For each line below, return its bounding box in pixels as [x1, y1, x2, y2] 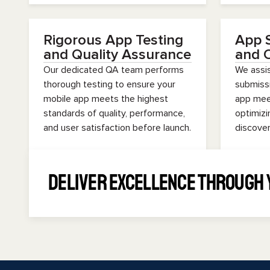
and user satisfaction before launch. [43, 122, 191, 134]
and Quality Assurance [43, 46, 191, 63]
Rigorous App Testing [43, 31, 183, 49]
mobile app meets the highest [43, 93, 168, 105]
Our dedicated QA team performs [43, 64, 184, 76]
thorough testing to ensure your [43, 78, 175, 90]
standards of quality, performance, [43, 107, 185, 119]
